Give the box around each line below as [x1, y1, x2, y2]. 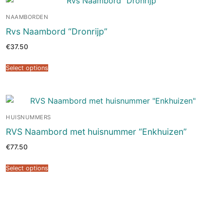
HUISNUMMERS [6, 113, 51, 121]
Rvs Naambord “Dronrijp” [6, 26, 108, 37]
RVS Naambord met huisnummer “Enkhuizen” [6, 127, 187, 137]
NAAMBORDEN [6, 13, 48, 20]
